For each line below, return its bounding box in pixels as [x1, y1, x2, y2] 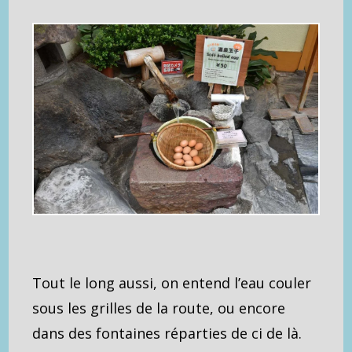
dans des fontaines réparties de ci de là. [32, 324, 302, 343]
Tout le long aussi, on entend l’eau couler [32, 273, 312, 293]
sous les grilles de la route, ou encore [32, 299, 286, 318]
